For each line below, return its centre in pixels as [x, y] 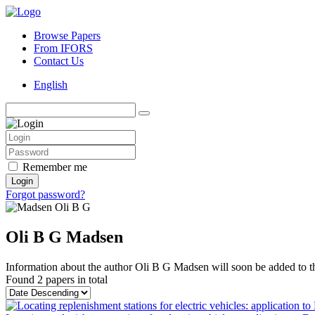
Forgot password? [45, 194]
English [51, 85]
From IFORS [63, 48]
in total [91, 279]
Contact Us [59, 61]
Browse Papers [67, 36]
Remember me [55, 167]
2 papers [56, 279]
